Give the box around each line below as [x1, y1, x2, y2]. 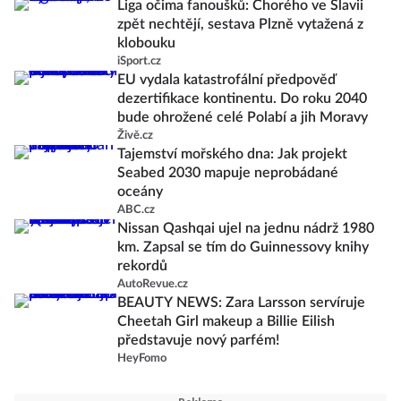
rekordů [117, 259, 167, 273]
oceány [117, 184, 163, 199]
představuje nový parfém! [117, 333, 279, 347]
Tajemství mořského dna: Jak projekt [117, 147, 347, 161]
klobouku [117, 36, 175, 50]
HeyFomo [117, 353, 166, 364]
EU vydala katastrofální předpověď [117, 73, 336, 87]
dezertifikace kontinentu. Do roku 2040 [117, 91, 367, 106]
